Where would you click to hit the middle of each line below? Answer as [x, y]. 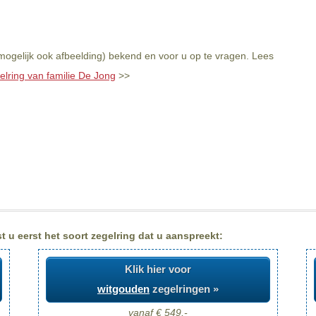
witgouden [123, 289]
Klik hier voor [158, 269]
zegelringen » [184, 289]
